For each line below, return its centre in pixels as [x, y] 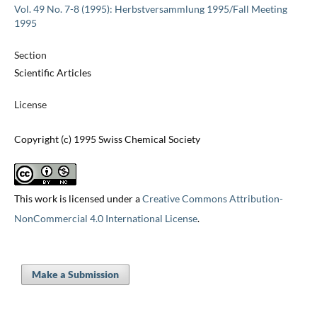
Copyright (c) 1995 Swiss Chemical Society [107, 139]
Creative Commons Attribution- [212, 199]
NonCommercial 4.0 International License [105, 219]
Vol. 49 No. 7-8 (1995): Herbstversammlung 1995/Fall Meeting [150, 9]
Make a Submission [75, 275]
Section [30, 55]
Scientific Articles [52, 73]
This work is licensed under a [78, 199]
